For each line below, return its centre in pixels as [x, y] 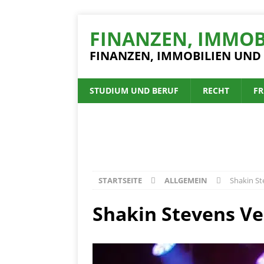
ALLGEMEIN [186, 181]
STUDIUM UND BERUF [134, 90]
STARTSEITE [120, 181]
